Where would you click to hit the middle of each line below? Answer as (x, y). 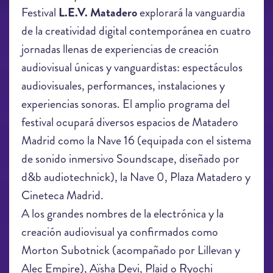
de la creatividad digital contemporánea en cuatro (136, 31)
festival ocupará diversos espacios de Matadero (130, 122)
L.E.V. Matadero (98, 12)
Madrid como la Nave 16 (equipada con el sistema (136, 140)
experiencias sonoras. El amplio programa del (126, 104)
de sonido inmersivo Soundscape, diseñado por (130, 159)
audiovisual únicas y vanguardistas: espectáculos (132, 67)
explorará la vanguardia (191, 12)
